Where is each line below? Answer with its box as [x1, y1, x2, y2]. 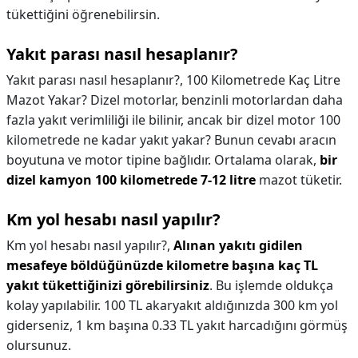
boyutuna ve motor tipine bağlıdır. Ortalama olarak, [6, 151, 320, 169]
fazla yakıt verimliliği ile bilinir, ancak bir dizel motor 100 [6, 111, 340, 129]
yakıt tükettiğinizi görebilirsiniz [6, 276, 209, 294]
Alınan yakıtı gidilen [173, 237, 303, 254]
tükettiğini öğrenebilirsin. [6, 6, 160, 23]
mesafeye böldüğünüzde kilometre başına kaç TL [6, 257, 318, 274]
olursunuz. [6, 336, 71, 354]
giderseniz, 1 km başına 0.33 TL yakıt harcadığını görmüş [6, 316, 348, 334]
